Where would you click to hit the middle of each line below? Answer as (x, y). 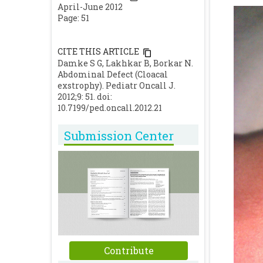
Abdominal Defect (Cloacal (113, 74)
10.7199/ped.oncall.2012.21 (110, 107)
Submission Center (119, 136)
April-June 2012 (90, 7)
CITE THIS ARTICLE (98, 52)
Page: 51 (73, 18)
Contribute (129, 251)
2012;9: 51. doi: (85, 96)
